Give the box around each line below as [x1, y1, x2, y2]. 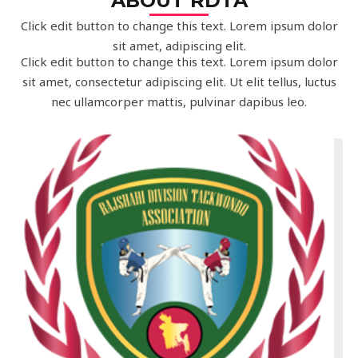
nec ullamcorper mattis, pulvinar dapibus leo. [51, 93, 307, 109]
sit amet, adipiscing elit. [112, 38, 246, 54]
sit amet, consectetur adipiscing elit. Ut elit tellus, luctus [22, 74, 336, 89]
